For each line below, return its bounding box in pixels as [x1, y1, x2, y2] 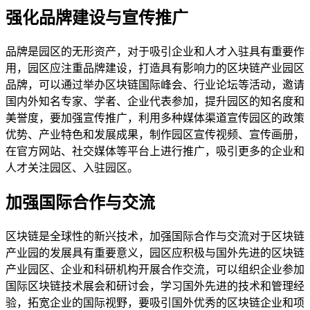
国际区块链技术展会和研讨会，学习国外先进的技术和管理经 [6, 280, 304, 293]
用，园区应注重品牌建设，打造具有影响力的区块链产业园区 [6, 62, 304, 75]
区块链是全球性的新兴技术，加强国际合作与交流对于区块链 [6, 230, 304, 243]
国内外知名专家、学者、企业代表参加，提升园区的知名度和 [6, 95, 304, 108]
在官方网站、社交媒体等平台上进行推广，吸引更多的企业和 [6, 145, 304, 158]
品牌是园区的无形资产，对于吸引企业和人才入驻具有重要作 [6, 46, 304, 58]
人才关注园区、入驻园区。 [6, 162, 138, 174]
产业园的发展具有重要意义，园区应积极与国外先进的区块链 [6, 247, 304, 259]
